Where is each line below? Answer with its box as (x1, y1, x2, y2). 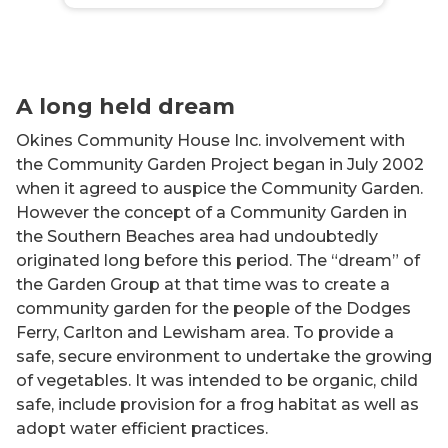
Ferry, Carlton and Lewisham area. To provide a (16, 323, 394, 342)
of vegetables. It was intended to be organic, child (16, 371, 418, 390)
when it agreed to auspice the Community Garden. (16, 179, 423, 198)
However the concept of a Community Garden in (16, 203, 407, 222)
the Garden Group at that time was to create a (16, 275, 390, 294)
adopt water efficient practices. (16, 419, 268, 438)
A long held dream (16, 93, 235, 119)
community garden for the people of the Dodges (16, 299, 411, 318)
